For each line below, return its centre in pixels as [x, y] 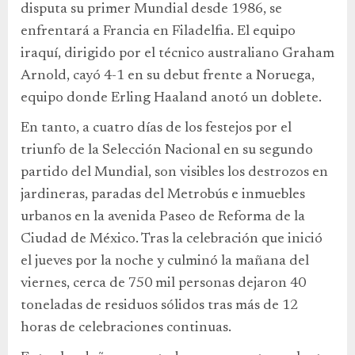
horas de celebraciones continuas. [126, 328]
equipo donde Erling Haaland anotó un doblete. [171, 99]
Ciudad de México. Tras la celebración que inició [172, 240]
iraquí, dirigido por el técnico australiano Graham [177, 54]
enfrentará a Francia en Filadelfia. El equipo [158, 32]
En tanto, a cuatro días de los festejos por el [156, 129]
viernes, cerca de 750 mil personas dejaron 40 [163, 284]
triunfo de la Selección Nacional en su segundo [167, 151]
